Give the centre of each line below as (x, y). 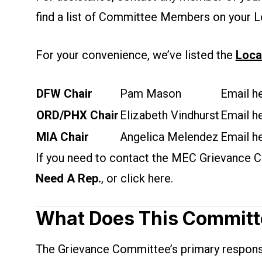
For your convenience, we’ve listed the (135, 55)
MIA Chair (62, 137)
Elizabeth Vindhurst (169, 115)
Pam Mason (150, 93)
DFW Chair (64, 93)
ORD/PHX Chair (77, 115)
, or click (124, 178)
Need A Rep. (68, 178)
